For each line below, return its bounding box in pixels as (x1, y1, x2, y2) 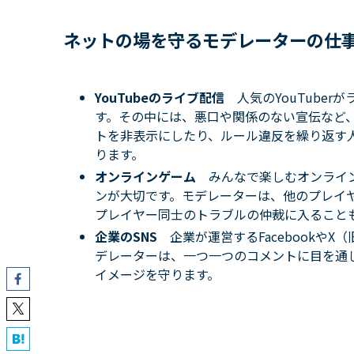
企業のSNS (95, 227, 170, 247)
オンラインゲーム (95, 167, 209, 186)
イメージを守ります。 (95, 265, 220, 284)
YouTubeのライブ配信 (95, 88, 237, 107)
